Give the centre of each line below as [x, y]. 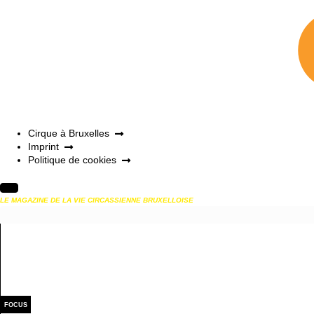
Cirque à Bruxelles [69, 134]
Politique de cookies [72, 160]
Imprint [43, 147]
